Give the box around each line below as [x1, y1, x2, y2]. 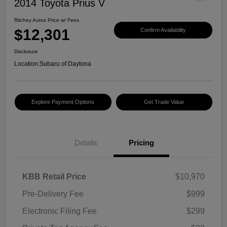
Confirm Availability [140, 26, 186, 33]
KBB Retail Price [22, 172, 86, 181]
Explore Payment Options [31, 99, 95, 105]
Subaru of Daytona [40, 60, 91, 68]
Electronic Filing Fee [22, 207, 97, 216]
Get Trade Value [144, 99, 184, 105]
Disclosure [14, 49, 38, 55]
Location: [14, 60, 40, 68]
